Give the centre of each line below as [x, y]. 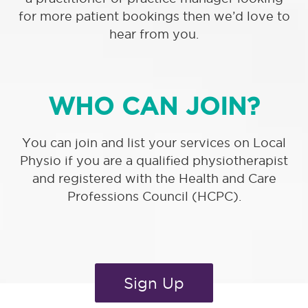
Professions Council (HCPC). [154, 196]
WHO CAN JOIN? [154, 106]
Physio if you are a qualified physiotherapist [154, 161]
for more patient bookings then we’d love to [154, 16]
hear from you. [154, 34]
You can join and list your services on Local [154, 143]
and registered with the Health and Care [154, 178]
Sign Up [154, 283]
